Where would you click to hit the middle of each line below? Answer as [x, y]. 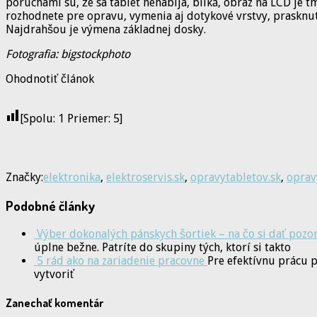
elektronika [72, 178]
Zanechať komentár [54, 302]
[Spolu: [39, 119]
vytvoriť [54, 274]
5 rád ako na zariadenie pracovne [122, 260]
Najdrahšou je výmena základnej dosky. [106, 30]
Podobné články [50, 205]
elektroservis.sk [145, 178]
